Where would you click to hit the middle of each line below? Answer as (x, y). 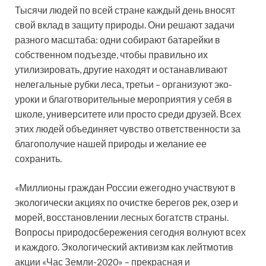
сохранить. (38, 158)
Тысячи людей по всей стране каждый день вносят (125, 9)
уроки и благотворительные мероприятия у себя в (123, 99)
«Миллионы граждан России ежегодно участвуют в (125, 187)
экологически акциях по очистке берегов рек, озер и (126, 202)
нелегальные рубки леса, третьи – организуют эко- (123, 84)
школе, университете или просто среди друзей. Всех (128, 113)
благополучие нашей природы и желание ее (111, 143)
